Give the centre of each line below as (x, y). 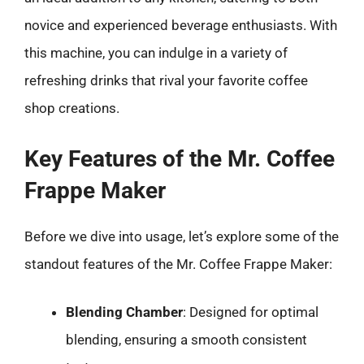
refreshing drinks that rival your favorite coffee (166, 80)
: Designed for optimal (251, 312)
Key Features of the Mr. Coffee (180, 158)
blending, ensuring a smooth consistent (186, 340)
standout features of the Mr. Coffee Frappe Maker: (178, 264)
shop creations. (72, 108)
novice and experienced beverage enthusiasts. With (181, 25)
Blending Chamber (124, 312)
